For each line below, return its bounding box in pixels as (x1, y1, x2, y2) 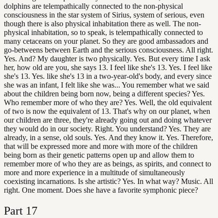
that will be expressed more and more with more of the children (4, 142, 198, 150)
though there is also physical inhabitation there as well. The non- (4, 19, 201, 28)
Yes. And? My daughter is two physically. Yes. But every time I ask (4, 54, 210, 63)
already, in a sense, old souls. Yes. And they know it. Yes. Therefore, (4, 133, 213, 142)
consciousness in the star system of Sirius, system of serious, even (4, 11, 204, 19)
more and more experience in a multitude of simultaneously (4, 168, 185, 177)
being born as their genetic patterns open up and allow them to (4, 151, 194, 159)
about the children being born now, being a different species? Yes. (4, 90, 205, 98)
